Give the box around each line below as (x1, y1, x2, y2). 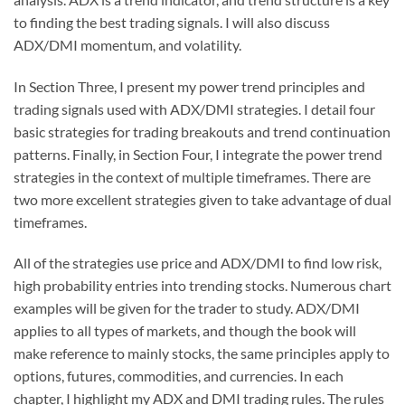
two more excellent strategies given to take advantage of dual (14, 190, 391, 208)
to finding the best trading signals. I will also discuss (14, 13, 330, 31)
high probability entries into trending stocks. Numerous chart (14, 277, 391, 295)
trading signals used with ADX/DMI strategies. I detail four (14, 99, 375, 118)
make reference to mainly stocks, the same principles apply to (14, 344, 390, 363)
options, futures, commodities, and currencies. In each (14, 367, 344, 385)
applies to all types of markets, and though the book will (14, 322, 356, 340)
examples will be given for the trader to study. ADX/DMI (14, 299, 360, 317)
